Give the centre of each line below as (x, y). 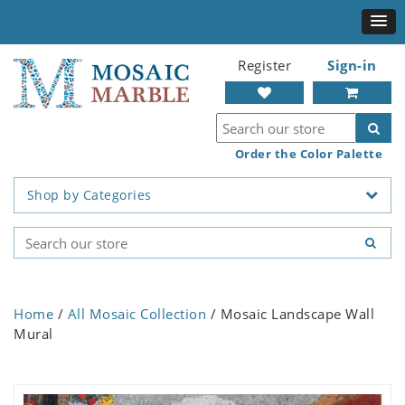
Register (264, 65)
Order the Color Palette (308, 154)
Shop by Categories (89, 195)
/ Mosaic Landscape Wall (290, 314)
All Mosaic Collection (137, 314)
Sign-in (352, 65)
